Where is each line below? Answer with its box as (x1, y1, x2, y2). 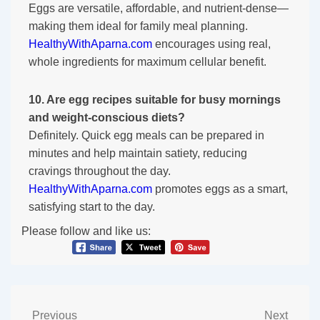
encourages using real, (152, 37, 271, 50)
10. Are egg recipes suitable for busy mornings (29, 93, 281, 106)
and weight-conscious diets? (29, 111, 185, 124)
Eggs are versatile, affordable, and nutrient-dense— (29, 1, 289, 14)
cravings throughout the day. (29, 164, 171, 177)
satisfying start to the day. (29, 200, 155, 213)
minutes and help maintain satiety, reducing (29, 146, 247, 159)
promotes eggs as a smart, (152, 182, 288, 195)
